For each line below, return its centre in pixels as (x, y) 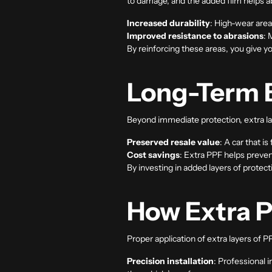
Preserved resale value (173, 142)
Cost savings (153, 155)
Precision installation (170, 261)
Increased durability (168, 23)
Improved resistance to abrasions (195, 36)
